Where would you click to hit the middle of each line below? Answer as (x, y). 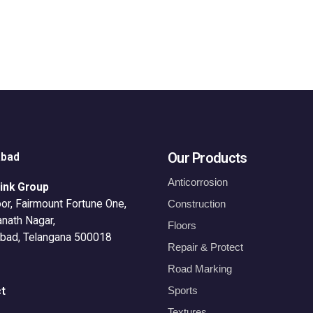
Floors (182, 226)
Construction (196, 204)
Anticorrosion (197, 182)
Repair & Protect (205, 247)
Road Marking (199, 269)
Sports (182, 291)
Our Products (207, 158)
